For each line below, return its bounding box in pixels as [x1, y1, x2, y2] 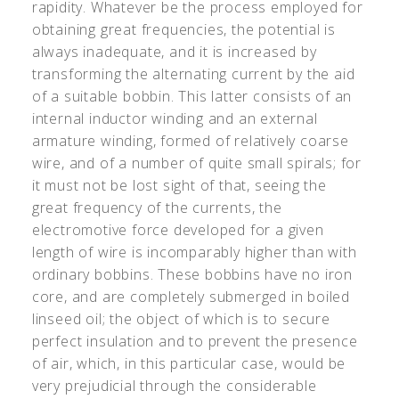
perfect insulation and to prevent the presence [31, 330, 358, 351]
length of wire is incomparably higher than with [31, 241, 357, 262]
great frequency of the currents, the [31, 197, 282, 217]
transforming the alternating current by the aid [31, 63, 355, 84]
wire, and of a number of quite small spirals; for [31, 152, 362, 173]
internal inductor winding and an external [31, 108, 318, 128]
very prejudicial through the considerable [31, 375, 317, 395]
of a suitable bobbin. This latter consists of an [31, 85, 353, 106]
